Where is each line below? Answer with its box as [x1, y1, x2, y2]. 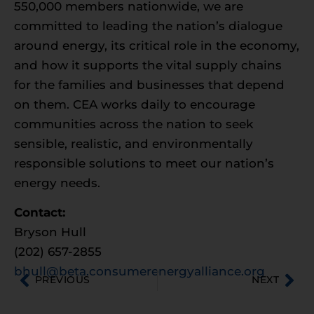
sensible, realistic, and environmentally [14, 136, 253, 151]
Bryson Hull [14, 225, 86, 240]
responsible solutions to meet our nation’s [14, 156, 274, 170]
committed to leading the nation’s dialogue [14, 18, 282, 33]
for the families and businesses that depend [14, 77, 285, 92]
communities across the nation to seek [14, 116, 253, 131]
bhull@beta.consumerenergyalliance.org [14, 264, 265, 279]
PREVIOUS [35, 273, 90, 287]
